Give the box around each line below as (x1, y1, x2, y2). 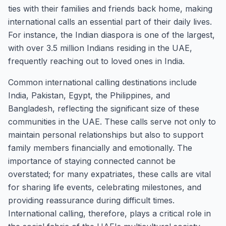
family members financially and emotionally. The (8, 143, 192, 153)
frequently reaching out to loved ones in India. (8, 56, 185, 66)
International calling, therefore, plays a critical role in (8, 208, 211, 218)
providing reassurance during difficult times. (8, 195, 175, 205)
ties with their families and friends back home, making (8, 4, 212, 14)
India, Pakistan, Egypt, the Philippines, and (8, 90, 170, 100)
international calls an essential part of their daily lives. (8, 17, 212, 27)
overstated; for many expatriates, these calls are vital (8, 169, 211, 179)
